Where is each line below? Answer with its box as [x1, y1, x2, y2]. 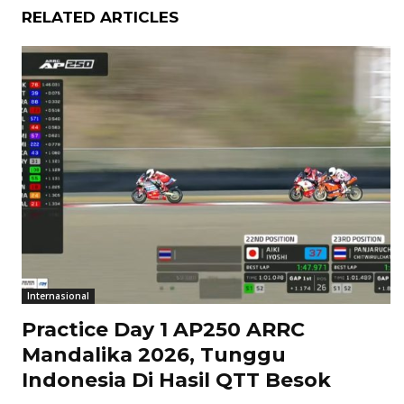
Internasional [27, 289, 89, 303]
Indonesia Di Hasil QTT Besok [22, 368, 331, 393]
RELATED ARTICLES [22, 8, 179, 26]
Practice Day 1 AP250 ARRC [22, 317, 305, 343]
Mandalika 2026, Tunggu [22, 343, 286, 368]
